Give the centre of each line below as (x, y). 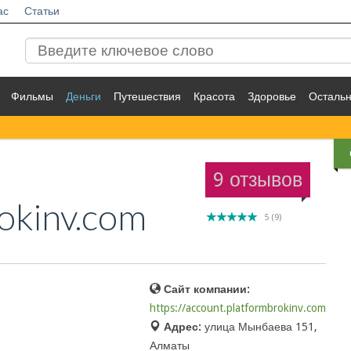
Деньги (83, 96)
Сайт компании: (207, 289)
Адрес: (183, 327)
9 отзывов (258, 180)
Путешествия (147, 96)
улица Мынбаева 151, (261, 327)
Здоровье (272, 96)
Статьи (42, 11)
